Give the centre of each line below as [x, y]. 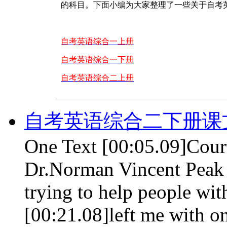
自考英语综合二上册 [97, 78]
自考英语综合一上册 [97, 41]
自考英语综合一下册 [97, 59]
